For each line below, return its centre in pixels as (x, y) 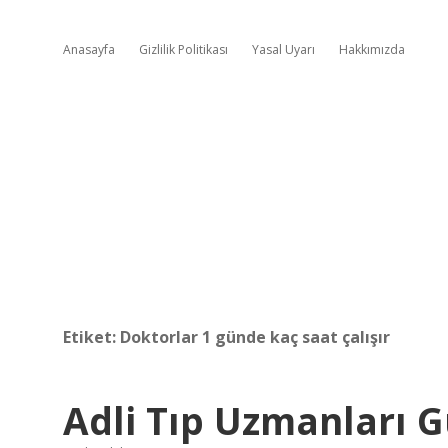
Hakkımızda (372, 49)
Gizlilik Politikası (183, 49)
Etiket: (91, 337)
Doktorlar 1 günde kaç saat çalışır (255, 337)
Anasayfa (89, 49)
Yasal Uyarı (283, 49)
